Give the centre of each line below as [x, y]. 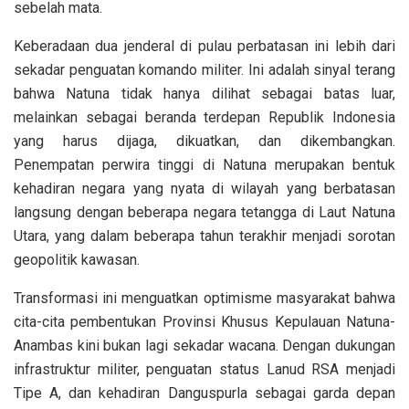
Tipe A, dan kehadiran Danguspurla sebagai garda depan [204, 393]
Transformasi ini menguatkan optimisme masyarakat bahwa [204, 298]
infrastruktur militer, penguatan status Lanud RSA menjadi [204, 369]
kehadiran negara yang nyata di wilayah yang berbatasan [204, 188]
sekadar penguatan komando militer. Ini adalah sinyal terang [204, 69]
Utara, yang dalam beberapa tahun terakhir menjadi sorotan [204, 236]
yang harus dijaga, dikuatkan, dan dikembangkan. [204, 141]
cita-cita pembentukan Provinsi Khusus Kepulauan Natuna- [204, 321]
